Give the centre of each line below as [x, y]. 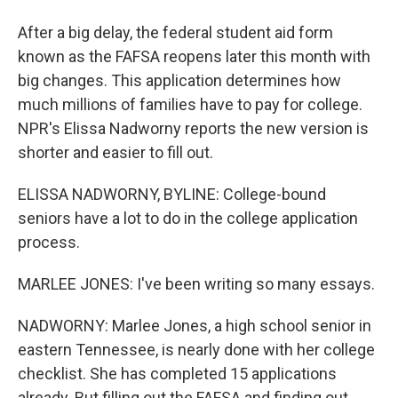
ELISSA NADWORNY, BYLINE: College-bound [172, 194]
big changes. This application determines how [179, 80]
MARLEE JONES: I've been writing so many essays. [196, 284]
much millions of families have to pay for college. [190, 104]
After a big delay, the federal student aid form [175, 32]
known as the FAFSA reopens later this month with [194, 56]
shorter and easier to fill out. [115, 152]
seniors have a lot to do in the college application [188, 218]
